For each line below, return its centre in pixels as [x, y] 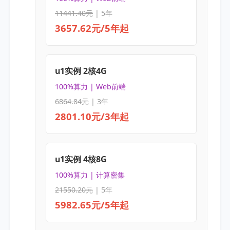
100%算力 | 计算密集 [90, 175]
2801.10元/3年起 [92, 117]
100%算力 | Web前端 [90, 87]
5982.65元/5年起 [92, 205]
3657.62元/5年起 [92, 28]
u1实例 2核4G [81, 71]
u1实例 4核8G [81, 159]
